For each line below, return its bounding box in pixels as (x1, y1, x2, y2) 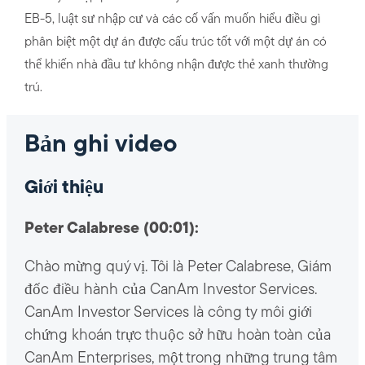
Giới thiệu (24, 178, 103, 198)
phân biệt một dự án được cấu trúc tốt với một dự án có (24, 35, 327, 49)
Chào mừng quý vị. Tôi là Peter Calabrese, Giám (24, 260, 332, 276)
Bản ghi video (24, 132, 178, 158)
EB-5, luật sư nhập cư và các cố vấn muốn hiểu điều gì (24, 12, 320, 26)
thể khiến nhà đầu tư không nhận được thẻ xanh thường (24, 58, 328, 72)
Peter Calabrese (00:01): (24, 222, 199, 238)
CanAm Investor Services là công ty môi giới (24, 306, 312, 322)
